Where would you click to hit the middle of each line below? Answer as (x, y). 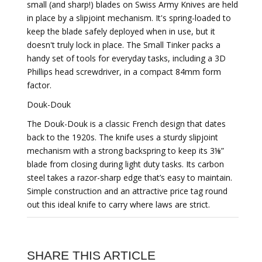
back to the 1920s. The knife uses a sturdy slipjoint (123, 137)
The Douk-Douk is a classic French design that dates (126, 124)
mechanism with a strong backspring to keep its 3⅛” (125, 151)
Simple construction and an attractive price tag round (127, 191)
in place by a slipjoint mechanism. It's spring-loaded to (129, 18)
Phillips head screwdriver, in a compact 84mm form (124, 72)
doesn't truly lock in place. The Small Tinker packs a (124, 45)
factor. (39, 85)
